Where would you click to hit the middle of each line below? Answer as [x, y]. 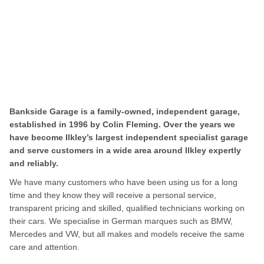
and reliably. [34, 164]
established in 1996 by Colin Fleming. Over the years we [122, 125]
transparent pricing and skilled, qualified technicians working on [127, 208]
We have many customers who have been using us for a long [123, 182]
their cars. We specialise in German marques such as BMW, [121, 221]
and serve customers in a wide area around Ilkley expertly [125, 151]
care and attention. [44, 247]
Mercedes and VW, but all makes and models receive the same [127, 234]
